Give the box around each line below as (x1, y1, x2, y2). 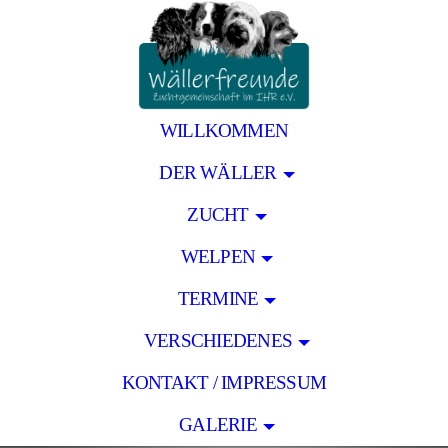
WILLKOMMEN (159, 120, 289, 141)
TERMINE (177, 288, 259, 309)
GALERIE (179, 414, 257, 435)
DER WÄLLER (159, 162, 277, 183)
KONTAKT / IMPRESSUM (121, 372, 327, 393)
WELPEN (180, 246, 256, 267)
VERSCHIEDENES (143, 330, 293, 351)
